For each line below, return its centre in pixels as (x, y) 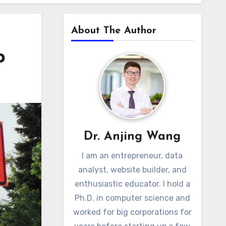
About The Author (114, 31)
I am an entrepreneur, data (132, 156)
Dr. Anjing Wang (132, 137)
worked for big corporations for (132, 212)
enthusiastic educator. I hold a (132, 184)
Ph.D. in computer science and (132, 198)
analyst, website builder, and (132, 170)
